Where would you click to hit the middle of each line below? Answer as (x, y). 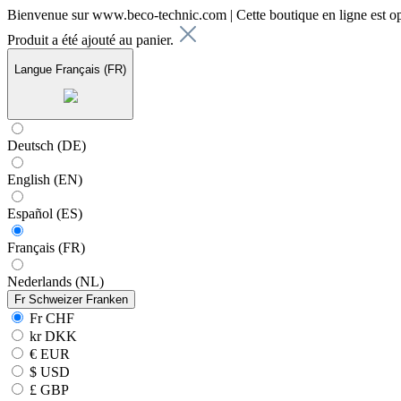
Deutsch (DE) (47, 145)
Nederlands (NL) (55, 281)
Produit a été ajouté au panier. (92, 40)
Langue (33, 70)
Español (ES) (45, 213)
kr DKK (51, 336)
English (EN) (45, 179)
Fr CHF (50, 318)
